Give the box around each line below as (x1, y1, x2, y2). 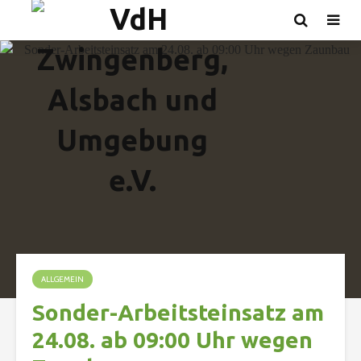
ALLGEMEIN (41, 274, 84, 284)
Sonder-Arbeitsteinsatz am (32, 300, 324, 325)
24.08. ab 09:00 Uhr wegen (32, 327, 313, 352)
